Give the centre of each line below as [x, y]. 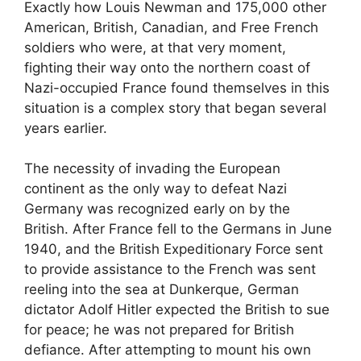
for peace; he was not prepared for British [159, 330]
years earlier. [66, 128]
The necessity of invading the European [152, 169]
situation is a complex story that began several [175, 108]
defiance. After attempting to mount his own [168, 350]
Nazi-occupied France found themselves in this [177, 87]
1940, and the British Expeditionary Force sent [174, 249]
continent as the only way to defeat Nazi [156, 189]
